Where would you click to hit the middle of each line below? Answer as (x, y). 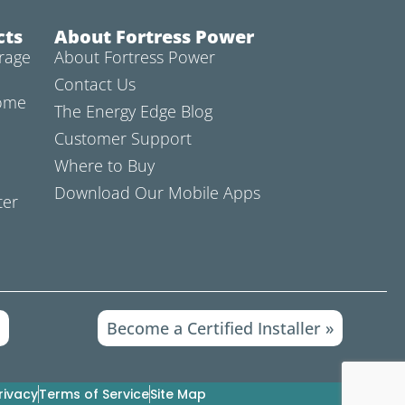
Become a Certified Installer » (221, 329)
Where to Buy (105, 166)
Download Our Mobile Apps (158, 193)
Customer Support (123, 139)
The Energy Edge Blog (134, 112)
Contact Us (95, 85)
